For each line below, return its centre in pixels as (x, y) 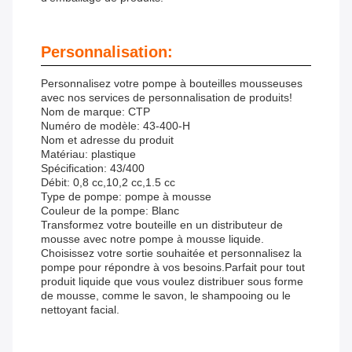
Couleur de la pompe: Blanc (110, 211)
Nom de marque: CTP (95, 112)
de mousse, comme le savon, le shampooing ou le (166, 296)
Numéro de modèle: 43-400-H (115, 126)
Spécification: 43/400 (93, 169)
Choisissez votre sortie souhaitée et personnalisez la (171, 253)
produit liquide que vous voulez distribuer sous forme (172, 282)
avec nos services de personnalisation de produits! (167, 98)
